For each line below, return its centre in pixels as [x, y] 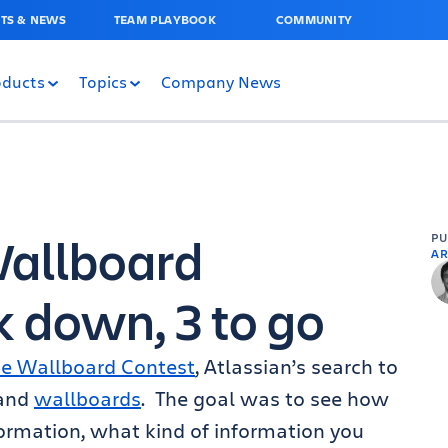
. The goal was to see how [265, 398]
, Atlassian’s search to [296, 366]
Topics [103, 81]
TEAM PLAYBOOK [164, 19]
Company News [221, 81]
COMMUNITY [314, 19]
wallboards [87, 398]
